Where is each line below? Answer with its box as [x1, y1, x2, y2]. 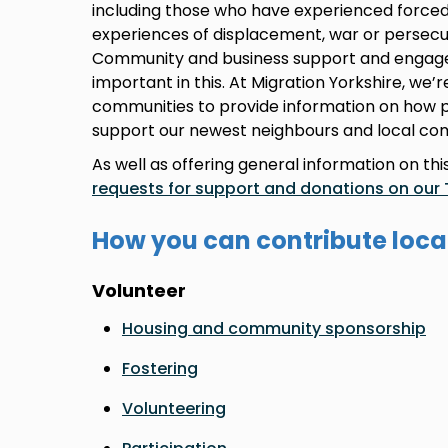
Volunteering [122, 397, 226, 421]
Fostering [122, 357, 198, 381]
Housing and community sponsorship [122, 317, 426, 341]
